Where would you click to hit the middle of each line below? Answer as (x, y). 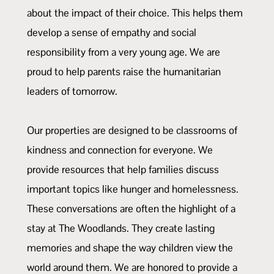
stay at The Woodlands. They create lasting (121, 228)
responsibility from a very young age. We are (124, 52)
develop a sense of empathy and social (112, 32)
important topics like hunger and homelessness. (133, 189)
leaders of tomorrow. (72, 91)
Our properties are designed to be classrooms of (132, 130)
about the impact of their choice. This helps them (135, 13)
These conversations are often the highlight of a (131, 208)
